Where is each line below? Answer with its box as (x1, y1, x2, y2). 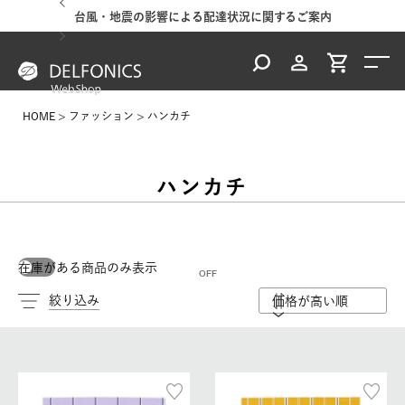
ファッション (69, 110, 134, 121)
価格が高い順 (272, 295, 348, 307)
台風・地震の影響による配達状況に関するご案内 (73, 10, 332, 23)
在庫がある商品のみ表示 (18, 261, 157, 274)
